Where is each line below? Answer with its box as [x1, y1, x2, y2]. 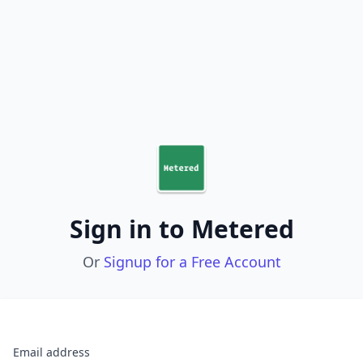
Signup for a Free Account [103, 252, 281, 271]
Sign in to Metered [69, 212, 294, 246]
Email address [13, 344, 90, 360]
